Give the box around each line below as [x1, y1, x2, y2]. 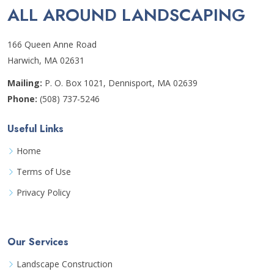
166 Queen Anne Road [7, 39, 97, 50]
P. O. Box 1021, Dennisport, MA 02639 [45, 77, 198, 89]
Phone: [7, 93, 37, 105]
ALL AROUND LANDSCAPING [7, 2, 245, 28]
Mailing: [7, 77, 42, 89]
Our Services [7, 235, 68, 249]
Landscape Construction [17, 258, 113, 270]
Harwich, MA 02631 [7, 54, 84, 66]
